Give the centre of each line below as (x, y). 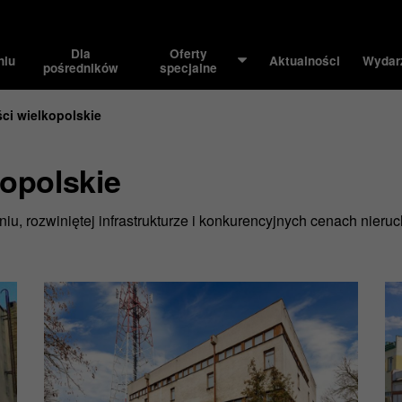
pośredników (81, 67)
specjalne (189, 67)
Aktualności (305, 60)
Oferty (189, 53)
